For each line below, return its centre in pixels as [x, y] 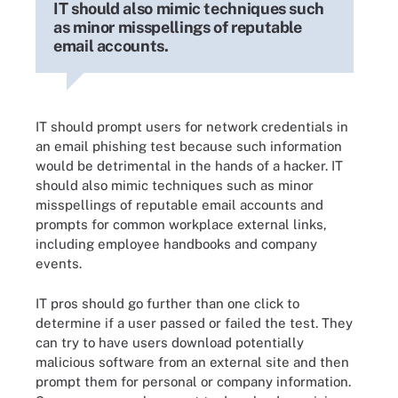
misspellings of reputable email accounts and [179, 205]
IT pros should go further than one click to [167, 303]
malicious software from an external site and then [192, 362]
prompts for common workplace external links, [181, 224]
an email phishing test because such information [189, 146]
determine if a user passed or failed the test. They [194, 322]
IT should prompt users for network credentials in [192, 127]
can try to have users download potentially [170, 342]
